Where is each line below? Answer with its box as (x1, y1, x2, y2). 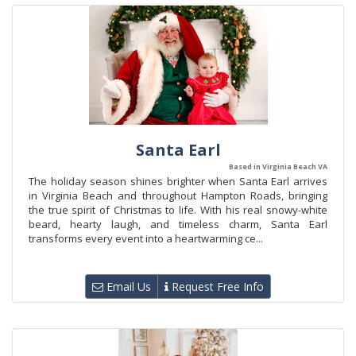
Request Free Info (168, 279, 264, 294)
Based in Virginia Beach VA (229, 161, 327, 172)
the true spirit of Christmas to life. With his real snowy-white (29, 203, 327, 217)
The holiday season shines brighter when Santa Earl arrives (29, 174, 327, 188)
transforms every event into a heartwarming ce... (29, 231, 263, 246)
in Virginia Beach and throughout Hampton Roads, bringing (29, 188, 327, 203)
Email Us (103, 279, 151, 294)
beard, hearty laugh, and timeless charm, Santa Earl (29, 217, 327, 231)
